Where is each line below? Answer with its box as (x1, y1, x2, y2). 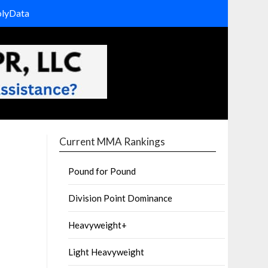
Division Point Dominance (68, 193, 173, 203)
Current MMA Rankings (59, 135, 166, 148)
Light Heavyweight (68, 246, 145, 257)
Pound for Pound (68, 166, 136, 176)
